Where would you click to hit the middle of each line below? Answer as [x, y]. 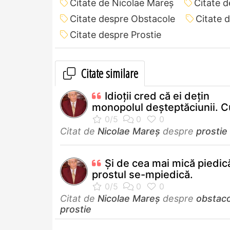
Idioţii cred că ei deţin [157, 96]
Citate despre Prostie [116, 34]
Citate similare [108, 73]
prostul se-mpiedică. [142, 174]
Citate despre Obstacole [122, 18]
